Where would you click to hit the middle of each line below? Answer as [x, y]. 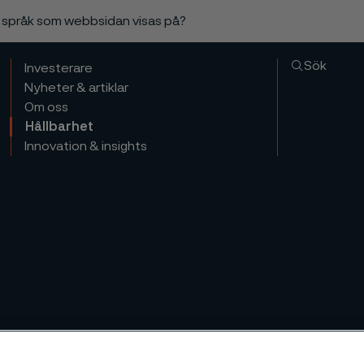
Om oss [47, 107]
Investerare [59, 68]
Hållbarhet [60, 127]
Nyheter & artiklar [77, 88]
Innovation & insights [86, 146]
